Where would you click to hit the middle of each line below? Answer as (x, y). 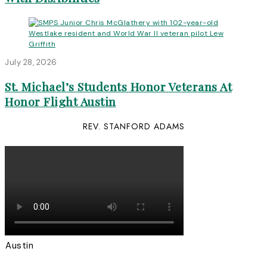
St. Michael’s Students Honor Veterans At (118, 87)
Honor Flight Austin (60, 102)
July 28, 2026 (31, 62)
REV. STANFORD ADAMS (133, 126)
